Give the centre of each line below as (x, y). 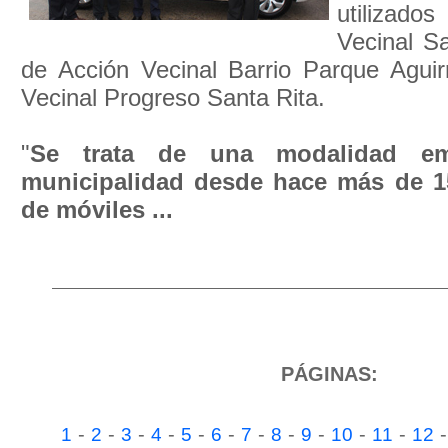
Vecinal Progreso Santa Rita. (173, 97)
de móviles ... (97, 209)
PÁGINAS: (329, 374)
